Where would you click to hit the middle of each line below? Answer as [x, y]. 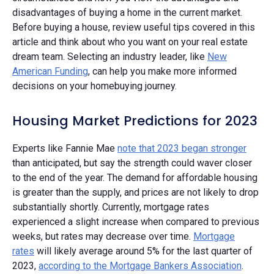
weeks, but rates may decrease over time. [103, 236]
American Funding [50, 71]
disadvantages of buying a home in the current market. [127, 12]
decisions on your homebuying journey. [96, 86]
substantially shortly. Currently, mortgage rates [111, 207]
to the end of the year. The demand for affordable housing [135, 177]
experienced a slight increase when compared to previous [136, 221]
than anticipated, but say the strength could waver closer [132, 163]
